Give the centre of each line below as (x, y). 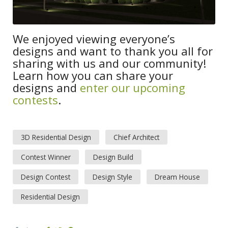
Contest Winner (46, 157)
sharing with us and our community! (109, 63)
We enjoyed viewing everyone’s (94, 38)
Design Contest (46, 177)
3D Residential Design (56, 137)
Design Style (112, 177)
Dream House (177, 177)
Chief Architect (136, 137)
